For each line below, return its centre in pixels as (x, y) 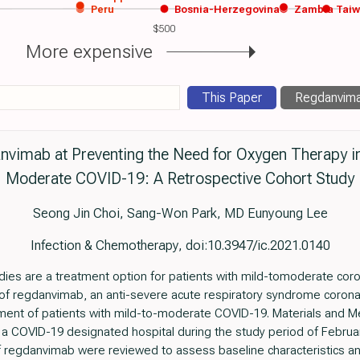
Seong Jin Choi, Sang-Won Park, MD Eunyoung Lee (180, 213)
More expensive (89, 52)
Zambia (314, 9)
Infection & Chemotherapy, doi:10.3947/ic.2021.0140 (180, 245)
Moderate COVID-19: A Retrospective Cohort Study (180, 179)
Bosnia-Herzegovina (227, 9)
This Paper (232, 98)
